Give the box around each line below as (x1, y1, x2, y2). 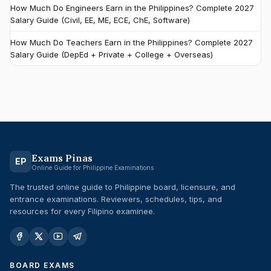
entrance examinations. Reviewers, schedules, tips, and (10, 194, 222, 204)
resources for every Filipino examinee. (10, 206, 155, 216)
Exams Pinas (31, 151, 93, 164)
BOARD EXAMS (10, 261, 75, 270)
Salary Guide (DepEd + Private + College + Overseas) (10, 50, 213, 59)
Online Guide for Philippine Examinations (31, 163, 154, 171)
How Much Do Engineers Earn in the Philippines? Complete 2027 (10, 3, 254, 13)
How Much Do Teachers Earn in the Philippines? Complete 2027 (10, 38, 253, 47)
